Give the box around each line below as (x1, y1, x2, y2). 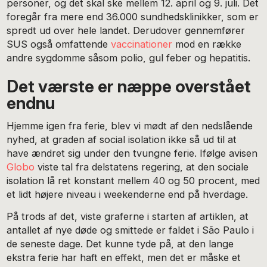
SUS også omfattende (7, 38, 111, 51)
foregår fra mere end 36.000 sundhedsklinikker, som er (7, 11, 259, 23)
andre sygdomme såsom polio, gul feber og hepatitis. (7, 52, 251, 64)
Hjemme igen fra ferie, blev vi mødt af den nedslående (7, 120, 253, 132)
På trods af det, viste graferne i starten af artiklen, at (7, 210, 249, 222)
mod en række (172, 38, 242, 51)
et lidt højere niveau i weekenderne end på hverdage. (7, 188, 249, 201)
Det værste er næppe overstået (7, 76, 252, 97)
